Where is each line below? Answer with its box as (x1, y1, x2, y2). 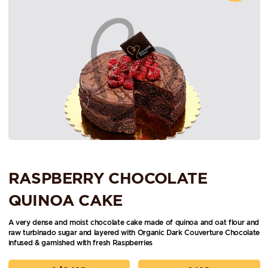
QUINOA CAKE (8, 191, 123, 209)
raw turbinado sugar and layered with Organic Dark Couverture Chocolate (8, 228, 260, 237)
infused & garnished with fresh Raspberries (8, 238, 153, 247)
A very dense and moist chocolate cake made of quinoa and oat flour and (8, 218, 260, 227)
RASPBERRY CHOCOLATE (8, 169, 208, 187)
